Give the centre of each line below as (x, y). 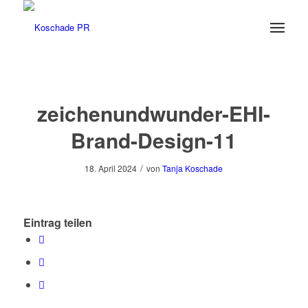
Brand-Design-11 (154, 140)
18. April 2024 (111, 168)
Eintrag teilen (57, 223)
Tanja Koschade (193, 168)
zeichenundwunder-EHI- (154, 113)
